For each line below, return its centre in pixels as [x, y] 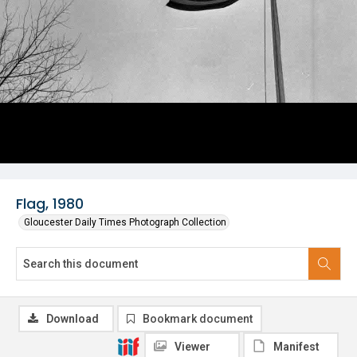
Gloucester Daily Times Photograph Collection [125, 222]
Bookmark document [198, 319]
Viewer [192, 347]
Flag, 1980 [50, 204]
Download [73, 319]
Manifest [296, 347]
